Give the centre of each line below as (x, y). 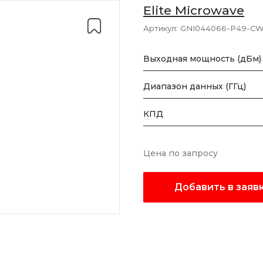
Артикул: (161, 28)
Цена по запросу (181, 153)
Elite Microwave (194, 10)
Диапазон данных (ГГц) (195, 86)
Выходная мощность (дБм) (202, 59)
